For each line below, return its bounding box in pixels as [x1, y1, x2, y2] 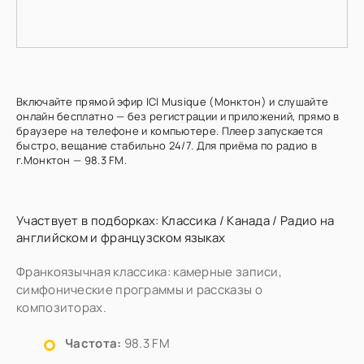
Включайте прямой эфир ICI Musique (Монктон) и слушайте [16, 94, 329, 109]
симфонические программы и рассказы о [16, 281, 262, 298]
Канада [227, 212, 271, 229]
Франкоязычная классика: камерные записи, [16, 263, 282, 280]
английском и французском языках [16, 229, 226, 246]
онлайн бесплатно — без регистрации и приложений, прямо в [16, 109, 340, 123]
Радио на [279, 212, 335, 229]
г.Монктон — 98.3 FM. [16, 153, 128, 167]
